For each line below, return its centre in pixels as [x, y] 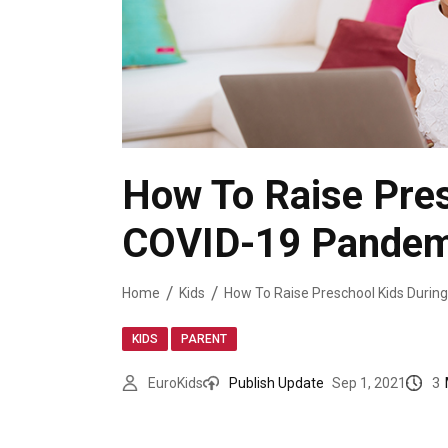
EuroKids [175, 382]
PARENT [204, 338]
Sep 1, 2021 [369, 382]
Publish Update [276, 382]
